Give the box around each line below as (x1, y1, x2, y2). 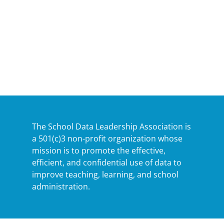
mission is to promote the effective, (32, 145, 165, 156)
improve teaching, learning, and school (32, 169, 178, 180)
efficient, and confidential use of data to (32, 157, 181, 168)
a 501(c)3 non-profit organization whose (32, 133, 182, 144)
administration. (32, 181, 90, 192)
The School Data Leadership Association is (32, 121, 191, 132)
